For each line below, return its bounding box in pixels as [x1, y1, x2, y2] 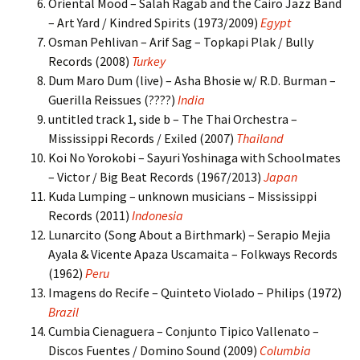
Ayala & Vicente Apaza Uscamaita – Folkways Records [48, 246, 337, 262]
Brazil [48, 304, 79, 320]
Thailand [236, 130, 284, 146]
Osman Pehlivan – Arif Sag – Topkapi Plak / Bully [48, 34, 313, 50]
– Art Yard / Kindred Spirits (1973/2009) [48, 14, 260, 31]
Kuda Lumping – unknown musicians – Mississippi [48, 188, 317, 204]
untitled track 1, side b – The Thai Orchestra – [48, 111, 297, 127]
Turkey [132, 53, 166, 69]
